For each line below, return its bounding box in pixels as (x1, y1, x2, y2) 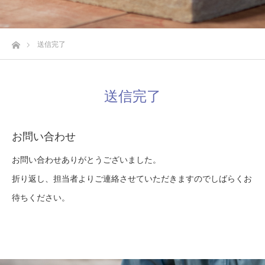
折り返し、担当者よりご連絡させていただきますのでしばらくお (12, 174, 252, 183)
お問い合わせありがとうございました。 (12, 155, 161, 164)
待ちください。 (12, 193, 70, 202)
